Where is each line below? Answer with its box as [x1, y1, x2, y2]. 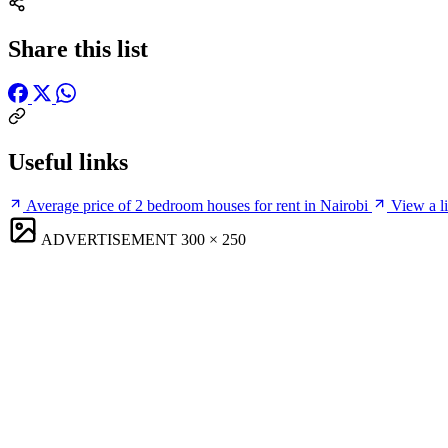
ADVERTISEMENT [41, 230, 177, 248]
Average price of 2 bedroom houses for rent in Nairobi [26, 196, 368, 214]
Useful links [8, 148, 128, 175]
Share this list [8, 35, 148, 62]
